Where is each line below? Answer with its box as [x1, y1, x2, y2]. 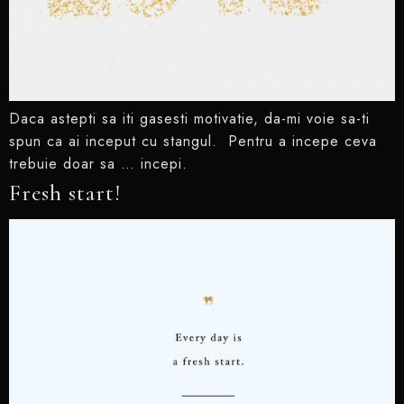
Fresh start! [9, 179, 121, 207]
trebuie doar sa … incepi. [9, 153, 188, 175]
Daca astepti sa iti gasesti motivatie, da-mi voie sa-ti [9, 108, 370, 130]
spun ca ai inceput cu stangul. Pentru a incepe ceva [9, 131, 377, 152]
